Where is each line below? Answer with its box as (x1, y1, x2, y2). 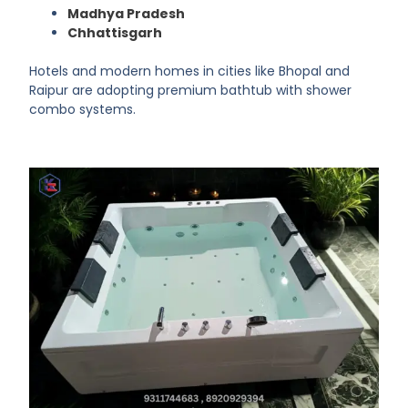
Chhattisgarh (67, 24, 163, 43)
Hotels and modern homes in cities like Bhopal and (29, 62, 351, 81)
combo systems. (29, 100, 137, 119)
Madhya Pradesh (67, 5, 186, 24)
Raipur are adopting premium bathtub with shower (29, 81, 352, 100)
